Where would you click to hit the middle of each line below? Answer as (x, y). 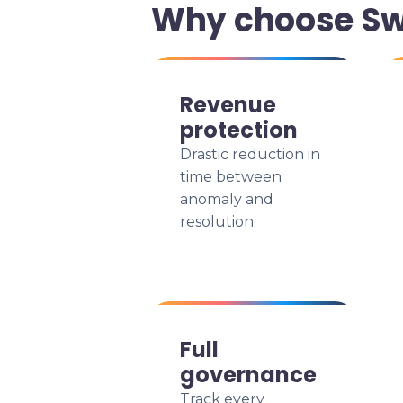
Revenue (228, 105)
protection (239, 130)
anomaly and (227, 199)
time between (231, 177)
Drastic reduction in (250, 154)
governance (248, 375)
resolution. (218, 222)
